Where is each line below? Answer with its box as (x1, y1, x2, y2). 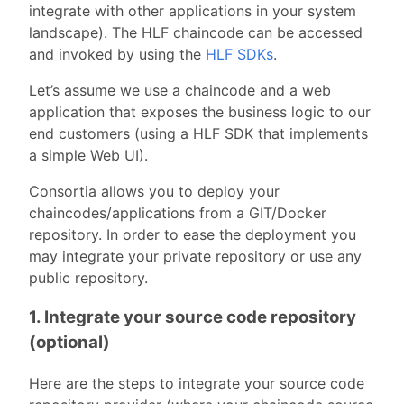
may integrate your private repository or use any (29, 246, 362, 265)
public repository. (29, 268, 148, 287)
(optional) (29, 332, 110, 353)
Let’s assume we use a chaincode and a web (29, 80, 331, 99)
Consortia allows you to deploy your (29, 181, 280, 200)
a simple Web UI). (29, 145, 148, 164)
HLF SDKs (206, 44, 273, 63)
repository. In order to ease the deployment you (29, 225, 356, 243)
